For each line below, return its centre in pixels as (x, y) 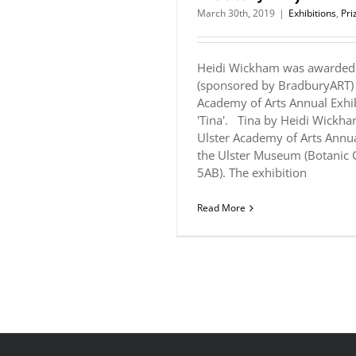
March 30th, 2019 (236, 13)
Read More (221, 208)
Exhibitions (312, 13)
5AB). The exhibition (252, 172)
